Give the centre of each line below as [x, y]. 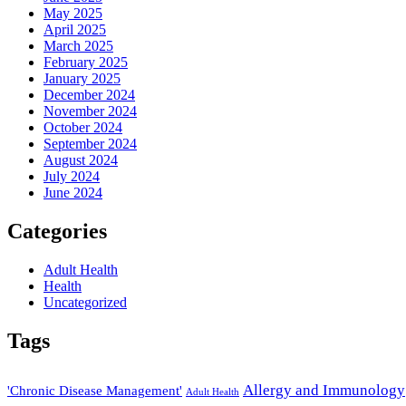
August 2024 [81, 160]
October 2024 [83, 128]
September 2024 [90, 144]
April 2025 [75, 30]
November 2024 [90, 111]
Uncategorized [85, 303]
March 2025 [78, 46]
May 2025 [73, 14]
